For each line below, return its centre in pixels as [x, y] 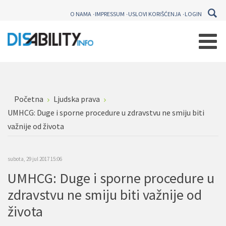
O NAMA [81, 14]
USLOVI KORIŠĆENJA [155, 14]
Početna [29, 99]
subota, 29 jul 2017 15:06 [35, 159]
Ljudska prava [77, 99]
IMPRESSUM [110, 14]
